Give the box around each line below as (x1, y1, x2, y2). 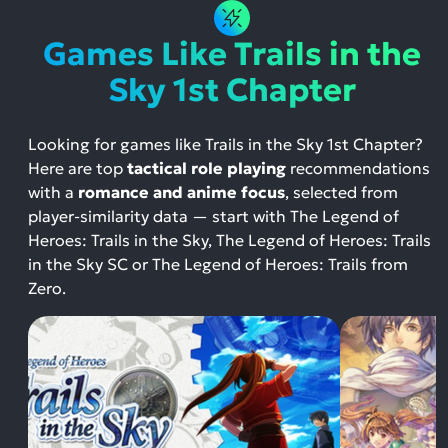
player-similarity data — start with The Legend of (28, 206, 399, 226)
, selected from (285, 182, 398, 202)
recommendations (286, 158, 430, 178)
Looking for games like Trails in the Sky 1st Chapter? (28, 134, 423, 154)
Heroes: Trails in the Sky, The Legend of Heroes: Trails (28, 230, 431, 250)
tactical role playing (127, 158, 286, 178)
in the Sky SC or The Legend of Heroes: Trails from (28, 254, 408, 274)
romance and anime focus (78, 182, 285, 202)
